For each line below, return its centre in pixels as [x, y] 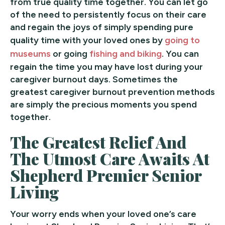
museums [30, 53]
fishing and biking [126, 53]
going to [182, 40]
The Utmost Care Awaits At [110, 158]
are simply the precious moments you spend [103, 104]
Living [35, 191]
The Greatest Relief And [98, 142]
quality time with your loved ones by [87, 40]
